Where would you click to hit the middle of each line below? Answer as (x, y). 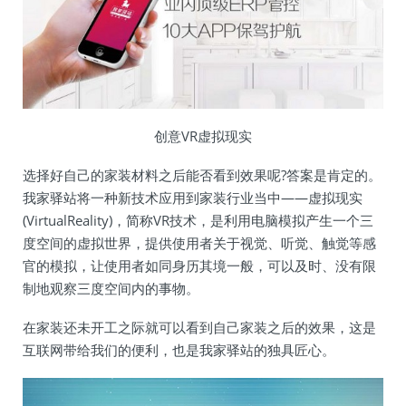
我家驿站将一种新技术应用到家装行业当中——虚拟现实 (193, 198)
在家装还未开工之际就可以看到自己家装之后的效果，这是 (199, 328)
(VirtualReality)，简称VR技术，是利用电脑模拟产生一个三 (198, 221)
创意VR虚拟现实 (203, 136)
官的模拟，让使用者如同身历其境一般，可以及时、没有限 (199, 266)
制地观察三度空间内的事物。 (111, 289)
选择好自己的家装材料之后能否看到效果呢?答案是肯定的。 (202, 175)
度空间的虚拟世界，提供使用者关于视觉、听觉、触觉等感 (199, 243)
